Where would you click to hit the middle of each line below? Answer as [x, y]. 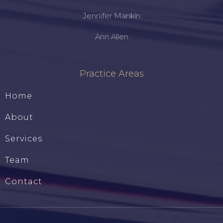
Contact [24, 182]
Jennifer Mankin [111, 16]
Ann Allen [111, 37]
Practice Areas [111, 74]
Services [24, 139]
